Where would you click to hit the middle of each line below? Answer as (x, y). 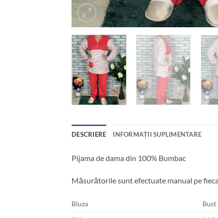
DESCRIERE (89, 134)
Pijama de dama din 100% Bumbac (129, 158)
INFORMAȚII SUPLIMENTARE (157, 134)
